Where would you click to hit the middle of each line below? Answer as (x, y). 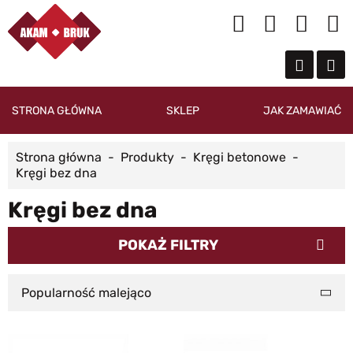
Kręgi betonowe (240, 157)
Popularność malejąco (86, 293)
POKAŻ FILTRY (168, 245)
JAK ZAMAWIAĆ (302, 110)
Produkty (147, 157)
